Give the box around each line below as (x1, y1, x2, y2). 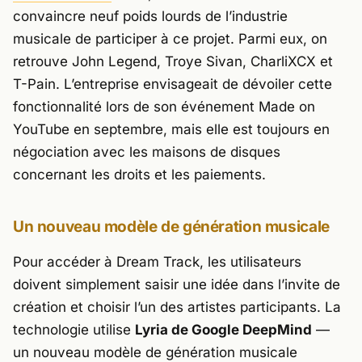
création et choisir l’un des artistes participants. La (13, 298, 341, 315)
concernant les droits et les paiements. (13, 166, 266, 183)
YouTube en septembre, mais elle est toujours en (13, 121, 330, 138)
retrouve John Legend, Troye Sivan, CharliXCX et (13, 53, 333, 70)
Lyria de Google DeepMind (135, 321, 312, 338)
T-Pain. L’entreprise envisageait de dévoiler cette (13, 76, 332, 93)
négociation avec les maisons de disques (13, 144, 280, 161)
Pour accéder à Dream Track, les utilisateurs (13, 253, 301, 270)
